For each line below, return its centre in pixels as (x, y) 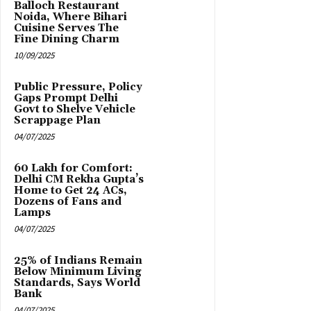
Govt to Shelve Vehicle (75, 109)
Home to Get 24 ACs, (70, 190)
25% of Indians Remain (78, 260)
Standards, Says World (77, 283)
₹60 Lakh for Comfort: (73, 168)
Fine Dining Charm (67, 39)
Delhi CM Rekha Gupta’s (79, 179)
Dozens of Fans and (68, 201)
